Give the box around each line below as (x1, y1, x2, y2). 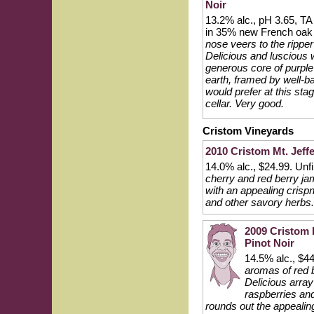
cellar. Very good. (205, 97, 284, 109)
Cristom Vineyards (203, 125, 294, 137)
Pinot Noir (245, 237, 294, 249)
